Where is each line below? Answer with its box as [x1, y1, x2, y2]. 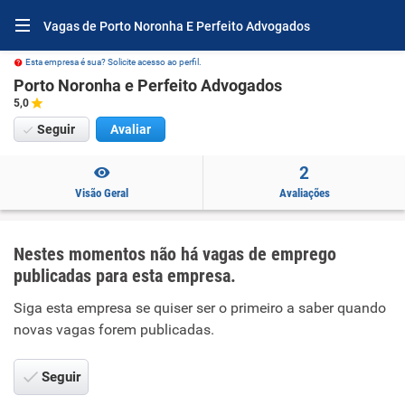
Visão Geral [74, 186, 128, 200]
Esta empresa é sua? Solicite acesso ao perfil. [25, 57, 202, 67]
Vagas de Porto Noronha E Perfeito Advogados [43, 19, 310, 33]
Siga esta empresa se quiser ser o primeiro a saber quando [14, 299, 386, 316]
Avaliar [110, 122, 151, 137]
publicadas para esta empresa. [14, 265, 236, 287]
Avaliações [278, 186, 330, 200]
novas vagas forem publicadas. [14, 321, 214, 338]
